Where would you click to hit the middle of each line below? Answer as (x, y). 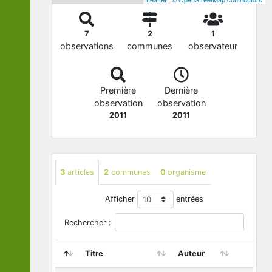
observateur (213, 46)
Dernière (181, 90)
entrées (189, 199)
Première (118, 90)
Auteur (191, 253)
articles (80, 172)
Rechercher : (87, 222)
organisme (187, 172)
